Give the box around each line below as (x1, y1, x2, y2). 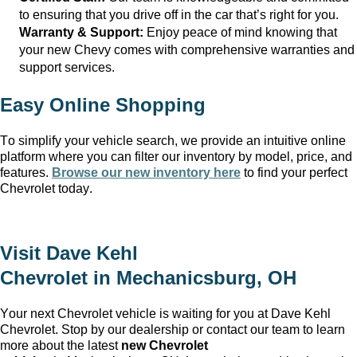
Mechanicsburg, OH (116, 267, 296, 289)
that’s (236, 7, 266, 22)
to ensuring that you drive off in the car (19, 7, 236, 22)
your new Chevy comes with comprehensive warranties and (19, 42, 355, 57)
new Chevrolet (121, 339, 208, 353)
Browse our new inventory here (52, 165, 241, 179)
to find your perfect (241, 165, 347, 179)
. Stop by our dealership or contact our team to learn (55, 323, 345, 337)
